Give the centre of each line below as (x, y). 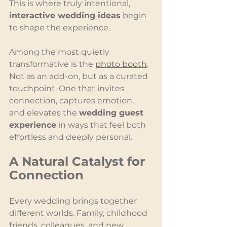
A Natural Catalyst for (79, 162)
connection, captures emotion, (72, 101)
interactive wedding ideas (65, 16)
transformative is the (52, 64)
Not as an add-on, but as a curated (80, 77)
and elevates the (44, 113)
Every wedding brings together (74, 201)
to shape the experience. (60, 28)
